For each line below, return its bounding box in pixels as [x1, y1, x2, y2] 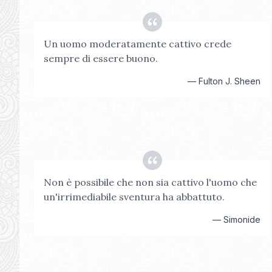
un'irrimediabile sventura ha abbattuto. [44, 191, 225, 203]
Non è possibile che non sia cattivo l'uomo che [44, 176, 257, 188]
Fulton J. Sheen [199, 76, 261, 86]
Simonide [223, 214, 261, 225]
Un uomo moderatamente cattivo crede [44, 38, 231, 50]
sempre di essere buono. [44, 52, 158, 64]
